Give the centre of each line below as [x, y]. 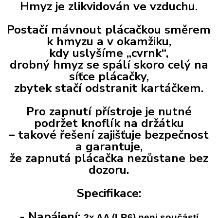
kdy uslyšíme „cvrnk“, [109, 53]
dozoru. [109, 170]
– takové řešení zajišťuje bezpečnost [109, 135]
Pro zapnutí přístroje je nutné [109, 111]
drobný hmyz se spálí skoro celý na [109, 65]
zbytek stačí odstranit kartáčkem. [109, 88]
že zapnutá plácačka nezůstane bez [109, 158]
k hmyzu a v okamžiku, [109, 41]
